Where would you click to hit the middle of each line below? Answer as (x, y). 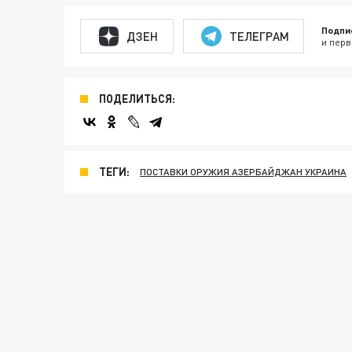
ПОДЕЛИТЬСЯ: (137, 99)
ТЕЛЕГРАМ (259, 36)
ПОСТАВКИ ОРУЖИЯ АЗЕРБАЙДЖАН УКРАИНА (243, 172)
